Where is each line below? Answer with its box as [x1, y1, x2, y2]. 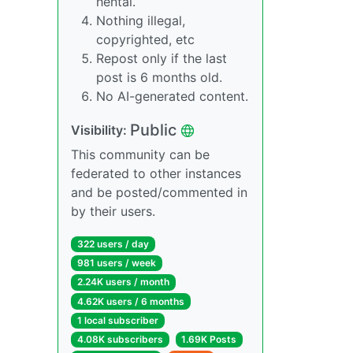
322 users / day [76, 238, 149, 250]
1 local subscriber [76, 314, 158, 326]
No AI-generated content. [96, 88, 248, 104]
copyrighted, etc [96, 32, 195, 47]
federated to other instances [71, 165, 241, 181]
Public [130, 121, 176, 139]
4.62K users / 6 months [76, 295, 184, 307]
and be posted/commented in [71, 184, 247, 200]
